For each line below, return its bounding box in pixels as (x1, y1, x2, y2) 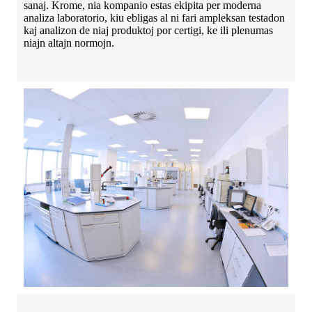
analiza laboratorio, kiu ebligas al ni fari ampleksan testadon (24, 11, 285, 24)
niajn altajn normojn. (24, 36, 114, 49)
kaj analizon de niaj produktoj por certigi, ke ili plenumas (24, 24, 273, 36)
